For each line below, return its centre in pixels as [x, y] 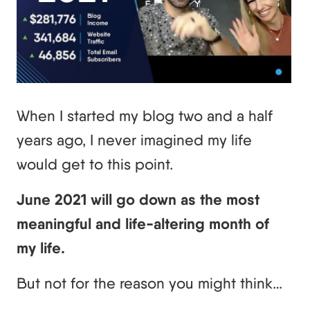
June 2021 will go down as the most [138, 200]
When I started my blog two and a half [145, 116]
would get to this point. [95, 164]
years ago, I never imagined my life [134, 140]
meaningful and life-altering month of [143, 224]
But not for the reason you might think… [149, 283]
